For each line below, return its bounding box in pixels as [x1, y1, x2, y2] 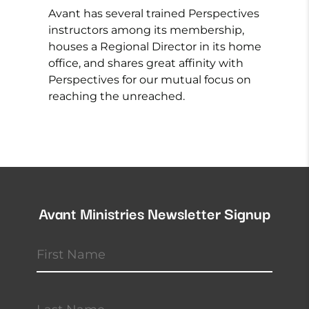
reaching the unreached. [48, 90, 185, 103]
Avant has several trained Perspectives [48, 7, 259, 20]
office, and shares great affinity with [48, 57, 243, 70]
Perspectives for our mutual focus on [48, 73, 251, 86]
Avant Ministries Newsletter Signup [39, 201, 270, 224]
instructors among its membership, [48, 23, 244, 37]
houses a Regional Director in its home [48, 40, 261, 53]
